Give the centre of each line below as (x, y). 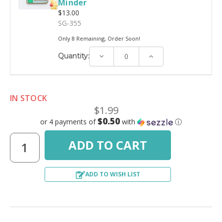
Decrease (113, 55)
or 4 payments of (69, 121)
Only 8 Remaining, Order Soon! (99, 38)
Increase (161, 55)
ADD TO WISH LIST (112, 174)
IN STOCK (28, 98)
